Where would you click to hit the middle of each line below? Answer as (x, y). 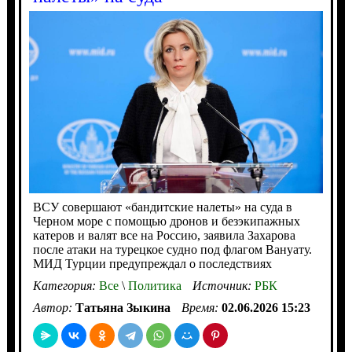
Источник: (223, 285)
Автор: (54, 307)
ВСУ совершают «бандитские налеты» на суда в (162, 207)
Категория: (66, 285)
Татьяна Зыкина (123, 307)
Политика (153, 285)
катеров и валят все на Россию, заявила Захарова (164, 235)
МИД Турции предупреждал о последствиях (152, 263)
